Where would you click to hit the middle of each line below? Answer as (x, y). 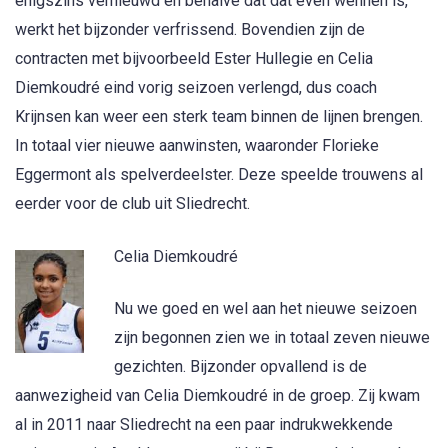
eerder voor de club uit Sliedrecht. (132, 204)
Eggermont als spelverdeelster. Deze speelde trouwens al (219, 175)
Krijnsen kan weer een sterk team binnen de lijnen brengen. (219, 117)
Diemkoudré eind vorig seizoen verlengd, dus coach (196, 88)
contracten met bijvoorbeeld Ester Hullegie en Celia (194, 59)
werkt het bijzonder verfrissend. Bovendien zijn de (190, 30)
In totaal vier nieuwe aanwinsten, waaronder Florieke (197, 146)
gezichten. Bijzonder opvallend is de (240, 366)
